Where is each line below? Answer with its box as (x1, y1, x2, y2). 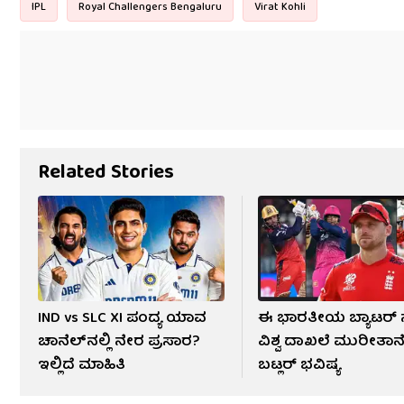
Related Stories (38, 156, 174, 192)
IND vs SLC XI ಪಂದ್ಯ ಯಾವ (38, 306, 207, 332)
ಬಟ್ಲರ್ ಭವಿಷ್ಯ (258, 353, 342, 379)
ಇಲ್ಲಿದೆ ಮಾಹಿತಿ (38, 353, 125, 379)
